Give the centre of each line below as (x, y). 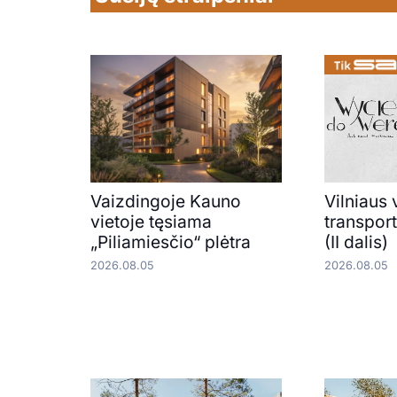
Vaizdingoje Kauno (166, 202)
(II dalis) (356, 242)
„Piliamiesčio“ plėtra (171, 242)
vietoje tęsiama (151, 222)
